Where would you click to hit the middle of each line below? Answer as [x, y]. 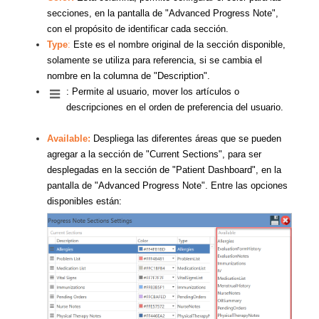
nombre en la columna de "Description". [129, 76]
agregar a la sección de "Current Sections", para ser [154, 155]
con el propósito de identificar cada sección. [139, 29]
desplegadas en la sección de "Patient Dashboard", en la [164, 170]
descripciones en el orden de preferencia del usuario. [175, 108]
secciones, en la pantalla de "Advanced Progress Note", [163, 14]
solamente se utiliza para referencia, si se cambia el [155, 61]
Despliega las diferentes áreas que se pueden [187, 139]
